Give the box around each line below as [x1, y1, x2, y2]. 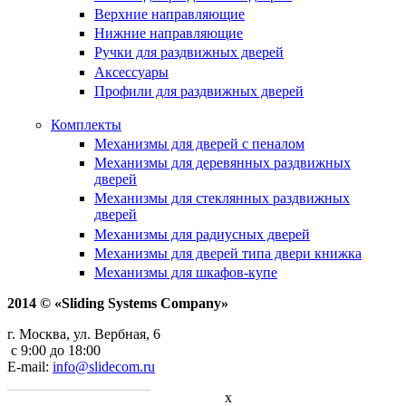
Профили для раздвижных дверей [94, 82, 304, 99]
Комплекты [51, 116, 121, 132]
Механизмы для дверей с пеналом [94, 136, 304, 152]
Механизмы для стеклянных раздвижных [94, 190, 350, 207]
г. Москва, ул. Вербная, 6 [7, 326, 160, 343]
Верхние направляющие [94, 5, 245, 22]
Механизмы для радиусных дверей [94, 226, 310, 242]
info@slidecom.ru [53, 359, 155, 375]
